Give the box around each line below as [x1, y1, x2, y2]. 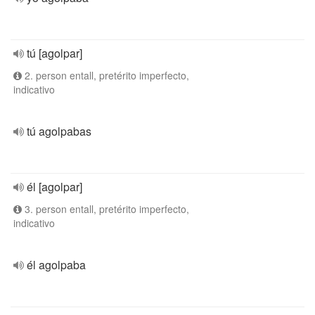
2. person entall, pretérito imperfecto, [22, 68, 189, 82]
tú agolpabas [27, 123, 91, 139]
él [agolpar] [27, 179, 82, 195]
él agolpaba [27, 257, 86, 273]
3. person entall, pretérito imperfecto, [22, 202, 189, 216]
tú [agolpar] [27, 45, 82, 61]
